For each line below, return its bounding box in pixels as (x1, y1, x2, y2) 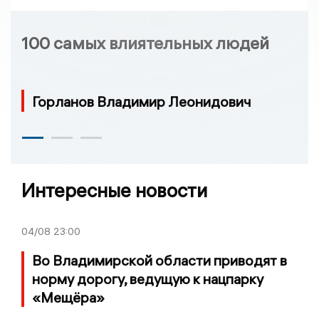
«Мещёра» (32, 288, 105, 307)
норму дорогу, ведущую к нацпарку (32, 270, 263, 288)
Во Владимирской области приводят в (32, 251, 287, 270)
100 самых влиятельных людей (21, 31, 269, 53)
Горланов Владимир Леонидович (32, 92, 251, 110)
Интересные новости (21, 179, 207, 203)
